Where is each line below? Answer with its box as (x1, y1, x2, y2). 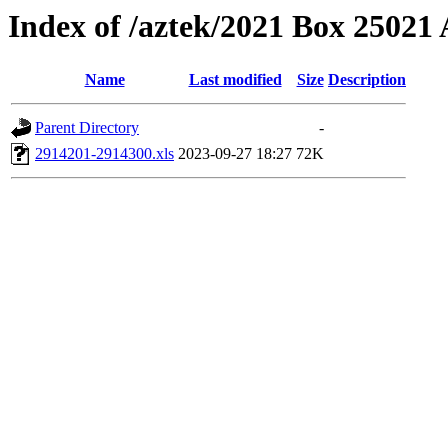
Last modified (188, 71, 282, 89)
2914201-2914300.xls (35, 145, 174, 163)
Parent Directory (35, 119, 139, 137)
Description (328, 71, 406, 89)
